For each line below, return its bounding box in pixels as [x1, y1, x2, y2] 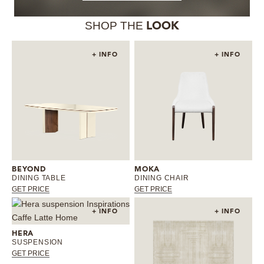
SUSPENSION [12, 237, 63, 246]
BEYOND [12, 166, 46, 173]
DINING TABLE [12, 173, 66, 182]
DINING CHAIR [134, 173, 189, 182]
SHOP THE [85, 19, 146, 32]
